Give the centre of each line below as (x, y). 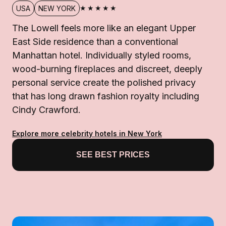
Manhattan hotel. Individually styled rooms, (102, 55)
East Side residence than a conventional (95, 41)
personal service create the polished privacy (104, 82)
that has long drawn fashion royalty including (106, 96)
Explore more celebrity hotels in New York (87, 133)
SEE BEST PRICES (113, 154)
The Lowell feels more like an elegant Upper (104, 28)
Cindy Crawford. (46, 109)
